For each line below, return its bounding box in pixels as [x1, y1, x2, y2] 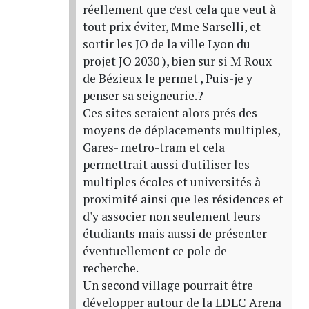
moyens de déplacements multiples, [82, 122, 280, 139]
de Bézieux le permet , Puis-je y [82, 70, 252, 87]
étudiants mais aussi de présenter [82, 226, 267, 242]
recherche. [82, 260, 139, 277]
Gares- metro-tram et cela [82, 139, 225, 156]
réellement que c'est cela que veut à [82, 1, 276, 18]
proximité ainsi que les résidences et [82, 191, 283, 208]
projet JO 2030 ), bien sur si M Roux [82, 53, 272, 70]
